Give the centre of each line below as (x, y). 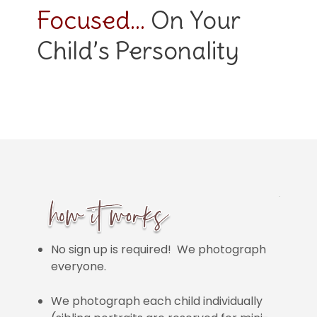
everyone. (79, 266)
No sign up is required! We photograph (159, 249)
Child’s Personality (138, 50)
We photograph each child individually (157, 301)
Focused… (91, 19)
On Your (193, 19)
